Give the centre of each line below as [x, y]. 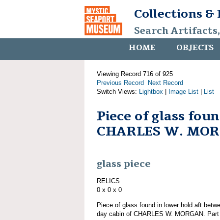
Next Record [165, 83]
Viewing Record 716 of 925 [135, 74]
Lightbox [151, 92]
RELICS [108, 181]
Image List [183, 92]
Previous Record [120, 83]
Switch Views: [118, 92]
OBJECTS [195, 48]
